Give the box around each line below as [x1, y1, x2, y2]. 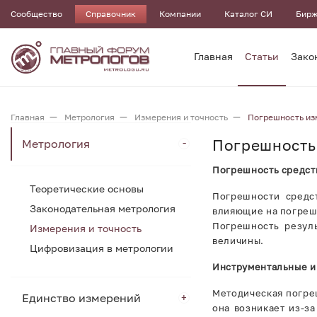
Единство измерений [22, 291, 141, 305]
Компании [159, 8, 201, 19]
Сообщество [11, 8, 62, 19]
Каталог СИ [224, 8, 272, 19]
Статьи [245, 50, 279, 62]
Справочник [86, 8, 136, 19]
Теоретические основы [30, 183, 144, 195]
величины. [212, 235, 264, 246]
